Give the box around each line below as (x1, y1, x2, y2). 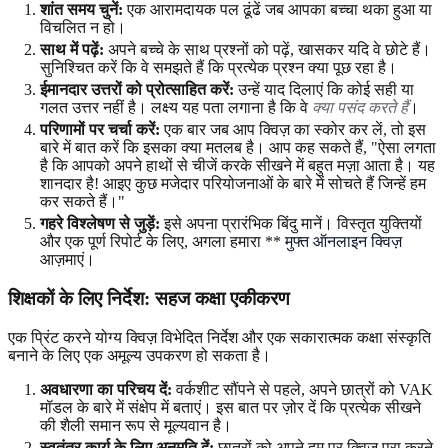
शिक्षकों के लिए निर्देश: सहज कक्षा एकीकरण (8, 287, 290, 309)
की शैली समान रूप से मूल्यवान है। (40, 416, 232, 434)
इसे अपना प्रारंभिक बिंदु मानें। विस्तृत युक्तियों (160, 215, 422, 233)
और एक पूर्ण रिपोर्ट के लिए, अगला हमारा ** (40, 233, 285, 251)
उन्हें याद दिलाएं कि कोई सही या (234, 81, 414, 99)
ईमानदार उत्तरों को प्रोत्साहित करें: (40, 81, 234, 99)
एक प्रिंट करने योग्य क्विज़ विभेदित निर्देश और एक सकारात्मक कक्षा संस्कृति (8, 328, 431, 346)
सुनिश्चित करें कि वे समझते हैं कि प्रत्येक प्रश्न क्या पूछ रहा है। (40, 59, 397, 77)
